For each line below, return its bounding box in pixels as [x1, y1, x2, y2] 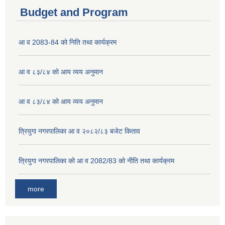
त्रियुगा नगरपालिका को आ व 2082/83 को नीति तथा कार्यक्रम [19, 156, 174, 165]
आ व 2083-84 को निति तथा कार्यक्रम [19, 38, 117, 46]
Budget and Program [20, 6, 128, 19]
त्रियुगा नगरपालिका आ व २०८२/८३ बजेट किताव [19, 127, 140, 135]
